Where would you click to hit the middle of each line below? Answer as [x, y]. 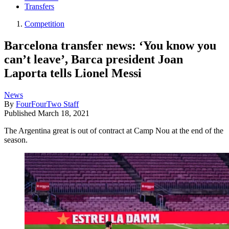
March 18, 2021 [64, 113]
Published [21, 113]
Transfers [39, 7]
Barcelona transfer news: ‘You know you [110, 45]
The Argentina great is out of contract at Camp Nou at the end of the [114, 130]
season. [16, 140]
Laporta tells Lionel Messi [73, 73]
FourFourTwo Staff [47, 104]
